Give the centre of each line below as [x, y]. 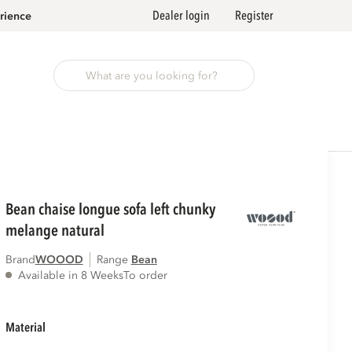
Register [254, 16]
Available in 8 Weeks [70, 275]
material [30, 328]
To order [145, 275]
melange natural [55, 231]
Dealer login [181, 16]
